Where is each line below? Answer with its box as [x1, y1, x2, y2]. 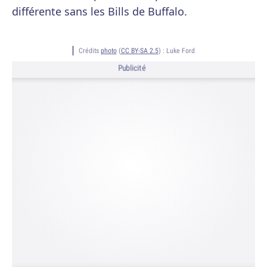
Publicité [117, 63, 146, 74]
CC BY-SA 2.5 [120, 46, 159, 55]
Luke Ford [166, 46, 195, 55]
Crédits [78, 46, 101, 55]
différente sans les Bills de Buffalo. [12, 4, 187, 19]
